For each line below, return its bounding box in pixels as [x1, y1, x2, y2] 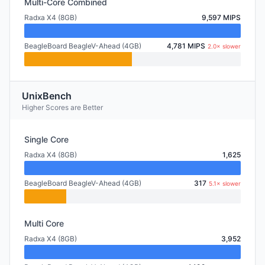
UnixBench [22, 90, 72, 102]
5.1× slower [209, 180, 241, 187]
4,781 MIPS [167, 41, 205, 50]
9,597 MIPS [202, 13, 241, 22]
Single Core [24, 134, 69, 144]
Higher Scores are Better [22, 103, 103, 112]
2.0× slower [208, 43, 241, 50]
